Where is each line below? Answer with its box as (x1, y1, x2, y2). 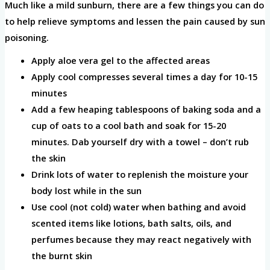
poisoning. (4, 31, 51, 43)
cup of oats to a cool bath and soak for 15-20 (31, 119, 226, 131)
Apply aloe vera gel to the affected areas (31, 54, 210, 66)
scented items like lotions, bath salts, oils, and (31, 216, 231, 229)
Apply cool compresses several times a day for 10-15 (31, 70, 257, 83)
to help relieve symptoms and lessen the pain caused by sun (4, 14, 265, 27)
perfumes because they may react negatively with (31, 233, 251, 245)
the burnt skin (31, 249, 95, 262)
